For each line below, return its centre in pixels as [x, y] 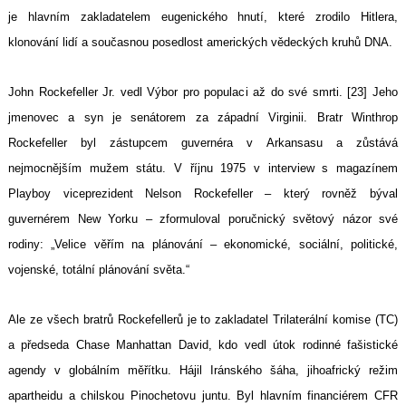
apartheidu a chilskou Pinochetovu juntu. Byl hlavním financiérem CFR [203, 396]
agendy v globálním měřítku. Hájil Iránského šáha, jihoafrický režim [203, 371]
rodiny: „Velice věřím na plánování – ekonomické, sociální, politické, [203, 245]
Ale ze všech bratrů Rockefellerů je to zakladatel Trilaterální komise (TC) [203, 320]
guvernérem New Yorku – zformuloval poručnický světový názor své [203, 219]
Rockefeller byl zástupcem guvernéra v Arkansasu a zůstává [203, 143]
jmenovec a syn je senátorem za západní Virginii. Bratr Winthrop [203, 118]
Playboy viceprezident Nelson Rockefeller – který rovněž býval [203, 194]
